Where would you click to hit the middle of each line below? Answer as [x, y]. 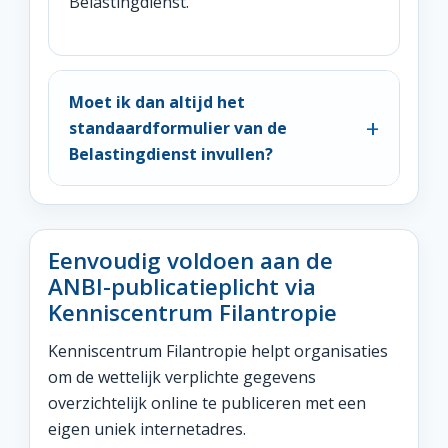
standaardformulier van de [178, 128]
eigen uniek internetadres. [147, 429]
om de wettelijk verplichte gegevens [182, 377]
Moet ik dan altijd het [157, 102]
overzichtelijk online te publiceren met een [207, 403]
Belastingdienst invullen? [171, 154]
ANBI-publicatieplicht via [182, 286]
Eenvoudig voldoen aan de [190, 260]
